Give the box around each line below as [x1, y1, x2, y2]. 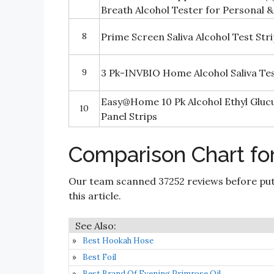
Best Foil [83, 252, 116, 262]
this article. [68, 190, 121, 202]
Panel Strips [101, 110, 157, 122]
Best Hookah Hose [83, 235, 154, 246]
